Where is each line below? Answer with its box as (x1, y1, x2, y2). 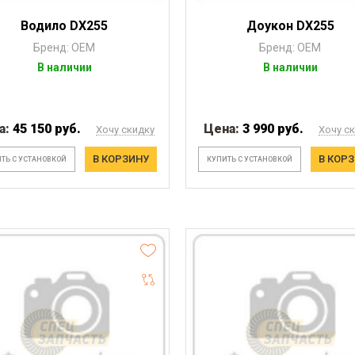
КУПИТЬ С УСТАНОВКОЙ (206, 155, 292, 163)
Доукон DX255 (246, 17, 334, 33)
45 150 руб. (13, 120, 82, 136)
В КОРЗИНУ (92, 152, 149, 165)
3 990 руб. (242, 120, 303, 136)
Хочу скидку (96, 123, 155, 136)
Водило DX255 (21, 17, 109, 33)
